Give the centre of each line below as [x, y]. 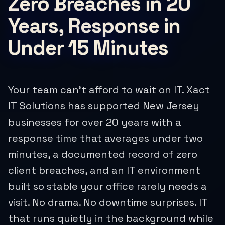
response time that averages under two [105, 138]
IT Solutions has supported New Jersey [104, 106]
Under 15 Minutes [88, 48]
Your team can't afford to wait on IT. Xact [109, 90]
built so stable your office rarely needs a [107, 187]
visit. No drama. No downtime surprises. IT [108, 203]
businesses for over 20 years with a [95, 122]
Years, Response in [94, 26]
